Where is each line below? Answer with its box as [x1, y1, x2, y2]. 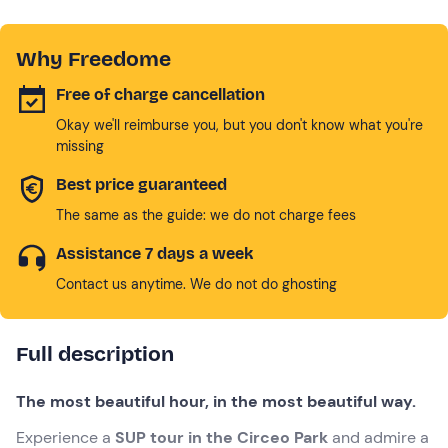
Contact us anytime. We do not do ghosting [56, 274, 337, 293]
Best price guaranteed [56, 174, 227, 194]
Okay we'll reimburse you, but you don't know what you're [56, 115, 423, 134]
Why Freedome [16, 45, 171, 72]
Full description [16, 340, 174, 367]
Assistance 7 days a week [56, 243, 253, 263]
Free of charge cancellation [56, 84, 265, 104]
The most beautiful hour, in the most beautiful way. [16, 390, 416, 412]
